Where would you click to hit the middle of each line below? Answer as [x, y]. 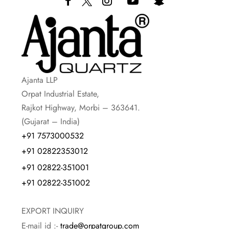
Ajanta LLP [40, 80]
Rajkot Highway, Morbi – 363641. [81, 108]
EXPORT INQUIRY [53, 211]
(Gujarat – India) [51, 122]
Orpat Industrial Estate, [61, 94]
